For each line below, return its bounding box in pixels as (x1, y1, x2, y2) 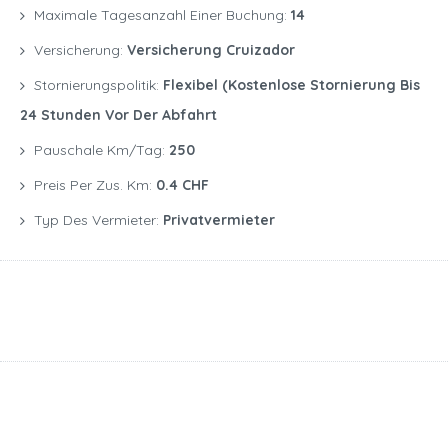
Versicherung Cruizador (127, 40, 295, 59)
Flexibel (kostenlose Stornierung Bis (163, 75, 420, 94)
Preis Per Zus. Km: (34, 175, 156, 194)
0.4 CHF (156, 175, 209, 194)
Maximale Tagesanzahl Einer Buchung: (34, 5, 291, 24)
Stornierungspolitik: (34, 75, 163, 94)
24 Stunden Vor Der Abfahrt (20, 105, 217, 124)
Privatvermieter (163, 210, 275, 229)
